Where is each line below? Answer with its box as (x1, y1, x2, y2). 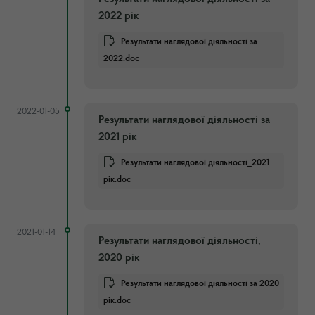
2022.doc (103, 53, 139, 63)
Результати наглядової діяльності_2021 (121, 157, 269, 167)
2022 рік (98, 10, 139, 22)
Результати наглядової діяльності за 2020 (121, 278, 279, 288)
